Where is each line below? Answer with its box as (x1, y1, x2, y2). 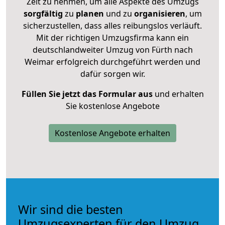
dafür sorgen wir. (80, 68, 145, 79)
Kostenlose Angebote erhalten (55, 127, 170, 139)
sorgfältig (23, 8, 63, 19)
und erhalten (152, 88, 204, 99)
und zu (103, 8, 132, 19)
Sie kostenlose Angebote (65, 100, 160, 111)
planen (75, 8, 104, 19)
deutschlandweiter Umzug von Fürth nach (32, 44, 193, 55)
